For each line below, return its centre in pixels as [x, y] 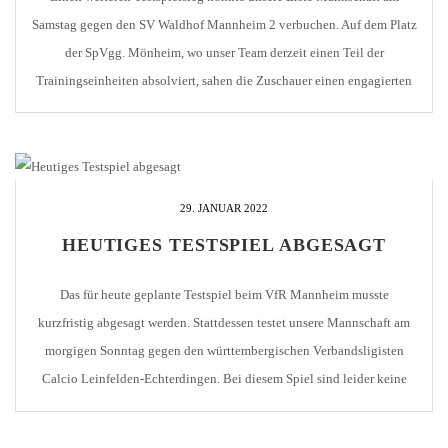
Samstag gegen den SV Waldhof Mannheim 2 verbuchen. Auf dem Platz [224, 24]
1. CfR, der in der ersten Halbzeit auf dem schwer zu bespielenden [224, 108]
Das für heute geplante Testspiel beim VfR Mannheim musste [224, 295]
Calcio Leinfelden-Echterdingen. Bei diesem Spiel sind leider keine [224, 379]
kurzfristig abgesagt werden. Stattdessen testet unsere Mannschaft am [224, 323]
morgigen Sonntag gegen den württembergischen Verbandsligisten [224, 351]
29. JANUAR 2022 [224, 208]
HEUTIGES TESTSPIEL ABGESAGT [224, 245]
